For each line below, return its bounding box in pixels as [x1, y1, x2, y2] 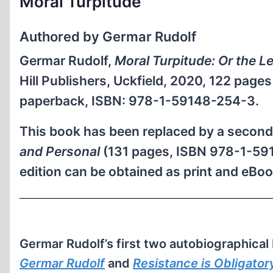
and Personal [19, 144, 100, 160]
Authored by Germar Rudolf [19, 28, 196, 44]
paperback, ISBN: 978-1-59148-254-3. [19, 93, 259, 109]
